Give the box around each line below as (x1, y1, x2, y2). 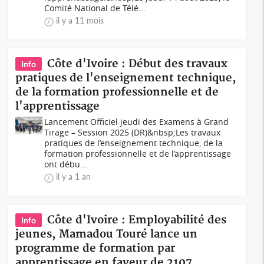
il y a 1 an (56, 171, 91, 181)
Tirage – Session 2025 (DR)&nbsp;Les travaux (44, 127, 221, 138)
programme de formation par (15, 242, 176, 255)
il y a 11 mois (56, 15, 104, 25)
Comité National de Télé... (44, 2, 146, 14)
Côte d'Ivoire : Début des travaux (47, 57, 228, 71)
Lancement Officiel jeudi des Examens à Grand (44, 116, 229, 127)
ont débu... (44, 159, 88, 170)
